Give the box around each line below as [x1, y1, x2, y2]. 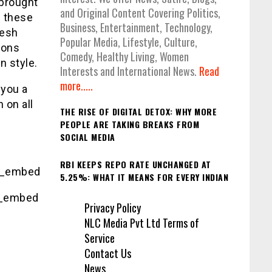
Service [84, 230, 115, 246]
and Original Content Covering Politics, [59, 5, 220, 21]
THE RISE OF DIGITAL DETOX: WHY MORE [59, 105, 217, 118]
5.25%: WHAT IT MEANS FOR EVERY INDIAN [59, 170, 228, 183]
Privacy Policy [84, 200, 141, 216]
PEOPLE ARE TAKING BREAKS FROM [59, 118, 199, 131]
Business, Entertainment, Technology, [59, 19, 212, 36]
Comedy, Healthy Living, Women [59, 49, 189, 65]
